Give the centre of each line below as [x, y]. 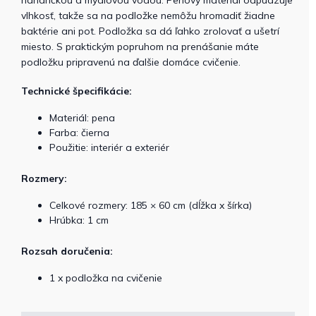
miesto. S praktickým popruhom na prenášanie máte [140, 46]
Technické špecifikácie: [77, 91]
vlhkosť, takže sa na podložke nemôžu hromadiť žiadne [148, 15]
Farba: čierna [79, 132]
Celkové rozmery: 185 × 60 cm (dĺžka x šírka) [151, 205]
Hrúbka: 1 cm [79, 220]
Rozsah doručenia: [67, 251]
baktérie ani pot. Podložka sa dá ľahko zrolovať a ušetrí [150, 31]
